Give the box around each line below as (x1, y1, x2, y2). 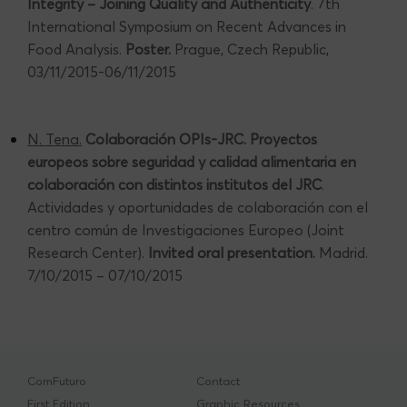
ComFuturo (27, 373, 86, 388)
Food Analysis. (27, 39, 125, 58)
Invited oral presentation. (148, 243, 319, 262)
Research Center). (27, 243, 148, 262)
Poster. (125, 39, 171, 58)
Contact (196, 373, 241, 388)
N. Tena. (27, 129, 82, 148)
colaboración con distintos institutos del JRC (27, 174, 322, 194)
